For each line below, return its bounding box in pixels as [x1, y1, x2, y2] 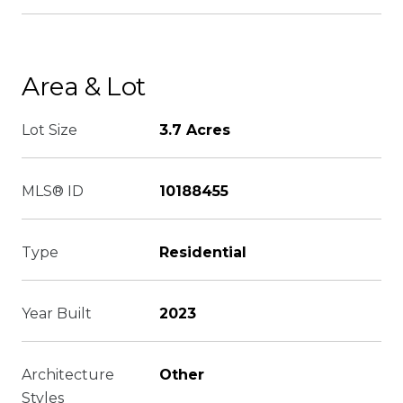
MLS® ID [22, 183, 84, 200]
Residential [159, 244, 246, 261]
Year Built [22, 305, 92, 322]
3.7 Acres [159, 121, 230, 139]
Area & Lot [22, 71, 146, 102]
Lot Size [22, 121, 77, 139]
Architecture [22, 366, 114, 383]
